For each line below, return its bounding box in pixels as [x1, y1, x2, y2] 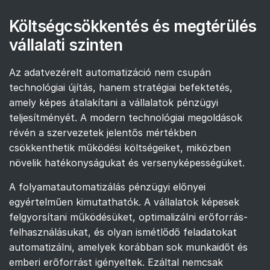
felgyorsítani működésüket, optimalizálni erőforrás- [9, 211, 248, 224]
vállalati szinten [9, 35, 123, 54]
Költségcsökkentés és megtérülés [9, 16, 257, 36]
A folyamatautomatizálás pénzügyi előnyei [9, 181, 206, 193]
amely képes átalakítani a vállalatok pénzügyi [9, 96, 218, 109]
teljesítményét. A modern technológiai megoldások [9, 111, 242, 124]
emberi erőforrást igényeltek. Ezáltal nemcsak [9, 256, 223, 269]
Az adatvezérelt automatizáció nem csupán [9, 66, 211, 79]
